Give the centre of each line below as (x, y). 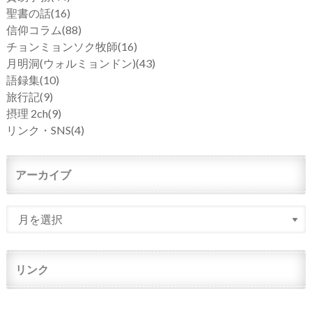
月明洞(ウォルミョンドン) (71, 63)
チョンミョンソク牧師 (62, 47)
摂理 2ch (27, 114)
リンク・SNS (38, 130)
